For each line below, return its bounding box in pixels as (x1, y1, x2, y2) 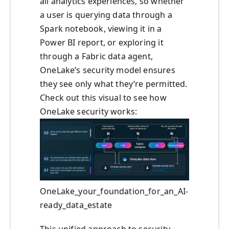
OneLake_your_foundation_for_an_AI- (40, 186, 189, 197)
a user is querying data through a (40, 9, 172, 21)
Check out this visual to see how (40, 92, 167, 104)
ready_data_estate (40, 199, 112, 211)
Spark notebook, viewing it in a (40, 23, 162, 35)
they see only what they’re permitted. (40, 78, 188, 90)
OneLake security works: (40, 106, 138, 118)
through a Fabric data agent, (40, 51, 153, 62)
